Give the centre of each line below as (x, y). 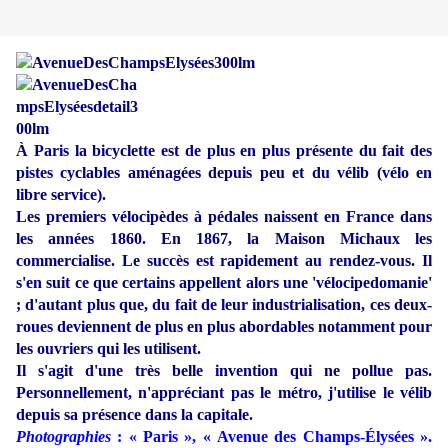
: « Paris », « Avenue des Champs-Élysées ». (271, 437)
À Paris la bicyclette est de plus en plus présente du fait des (224, 151)
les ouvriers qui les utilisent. (108, 349)
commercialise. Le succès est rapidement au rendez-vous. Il (224, 261)
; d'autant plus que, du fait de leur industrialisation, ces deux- (224, 305)
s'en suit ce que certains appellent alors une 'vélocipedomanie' (224, 283)
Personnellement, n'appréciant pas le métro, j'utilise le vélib (224, 393)
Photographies (63, 437)
